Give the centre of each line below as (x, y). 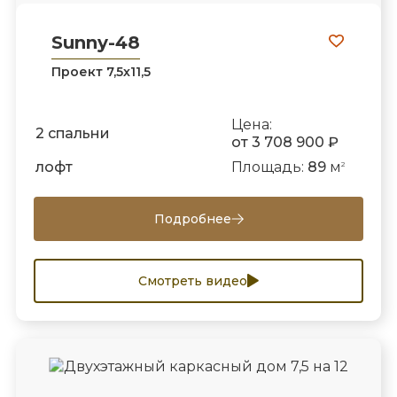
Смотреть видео (193, 280)
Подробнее (192, 218)
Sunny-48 (95, 43)
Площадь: (269, 167)
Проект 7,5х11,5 (101, 72)
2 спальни (72, 134)
